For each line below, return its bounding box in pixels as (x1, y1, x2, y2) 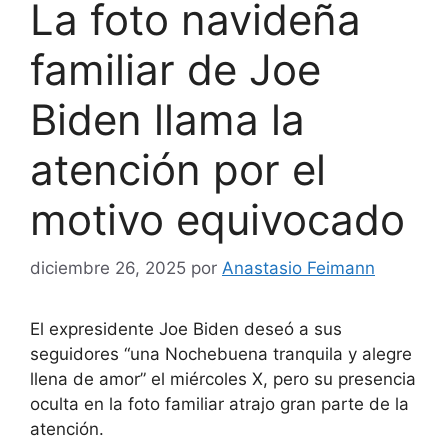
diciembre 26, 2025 (30, 258, 186, 279)
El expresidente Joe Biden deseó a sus (30, 319, 342, 340)
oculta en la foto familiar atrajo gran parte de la (30, 394, 409, 415)
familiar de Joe (30, 43, 321, 95)
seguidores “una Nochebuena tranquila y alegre (30, 344, 412, 365)
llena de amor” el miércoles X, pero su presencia (30, 369, 416, 390)
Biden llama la (30, 93, 305, 145)
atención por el (30, 143, 326, 195)
